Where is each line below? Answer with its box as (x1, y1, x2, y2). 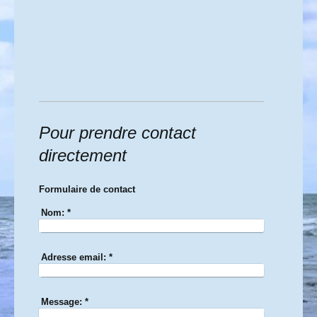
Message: (41, 296, 83, 308)
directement (39, 146, 127, 166)
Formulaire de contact (39, 184, 135, 195)
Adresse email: (41, 252, 107, 263)
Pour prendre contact (39, 123, 196, 143)
